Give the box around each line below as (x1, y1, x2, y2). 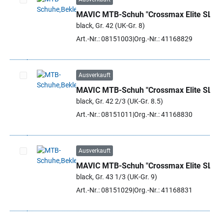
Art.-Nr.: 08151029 (76, 186, 133, 194)
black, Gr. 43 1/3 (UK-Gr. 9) (76, 173, 157, 181)
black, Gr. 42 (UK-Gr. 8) (76, 22, 145, 29)
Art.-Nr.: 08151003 (76, 35, 133, 43)
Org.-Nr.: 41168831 (134, 186, 192, 194)
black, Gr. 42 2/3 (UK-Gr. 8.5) (76, 97, 163, 105)
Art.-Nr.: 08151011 (76, 110, 133, 118)
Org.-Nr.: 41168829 (134, 35, 192, 43)
